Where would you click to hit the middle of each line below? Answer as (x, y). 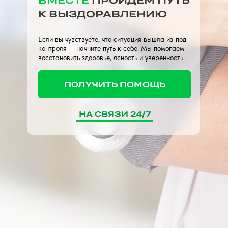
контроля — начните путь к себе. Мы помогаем (111, 48)
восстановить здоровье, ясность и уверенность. (111, 58)
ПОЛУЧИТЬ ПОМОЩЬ (115, 84)
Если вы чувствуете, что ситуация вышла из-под (112, 39)
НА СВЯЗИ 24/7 (115, 114)
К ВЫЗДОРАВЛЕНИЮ (103, 14)
